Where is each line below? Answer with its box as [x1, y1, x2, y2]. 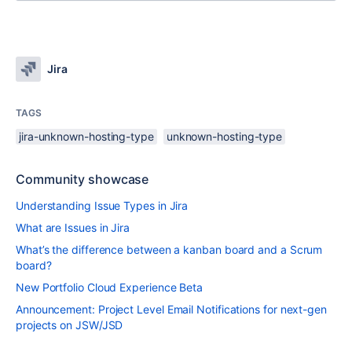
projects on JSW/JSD [16, 318, 123, 332]
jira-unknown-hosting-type [19, 130, 154, 143]
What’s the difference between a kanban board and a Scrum [16, 243, 323, 256]
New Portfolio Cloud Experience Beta [16, 280, 203, 294]
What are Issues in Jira [16, 221, 130, 234]
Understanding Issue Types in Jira [16, 199, 189, 212]
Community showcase [16, 171, 149, 187]
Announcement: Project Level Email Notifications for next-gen [16, 302, 327, 316]
